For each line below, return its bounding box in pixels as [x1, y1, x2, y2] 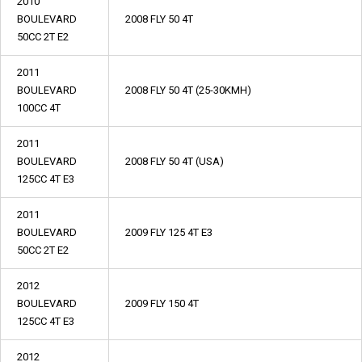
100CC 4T [17, 102, 61, 114]
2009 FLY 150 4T [125, 297, 199, 309]
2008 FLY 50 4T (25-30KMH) [125, 84, 251, 96]
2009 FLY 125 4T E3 [125, 226, 213, 238]
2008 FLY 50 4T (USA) [125, 155, 224, 167]
